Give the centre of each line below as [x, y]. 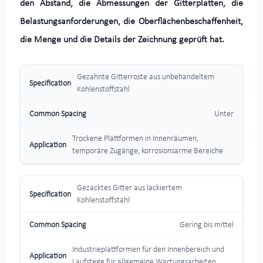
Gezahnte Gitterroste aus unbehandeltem [145, 77]
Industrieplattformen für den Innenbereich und [148, 250]
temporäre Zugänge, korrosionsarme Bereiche [147, 151]
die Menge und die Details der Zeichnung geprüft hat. [122, 40]
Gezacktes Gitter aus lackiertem [129, 188]
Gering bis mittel [207, 225]
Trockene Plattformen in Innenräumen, [135, 139]
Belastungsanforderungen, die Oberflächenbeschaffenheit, [131, 22]
